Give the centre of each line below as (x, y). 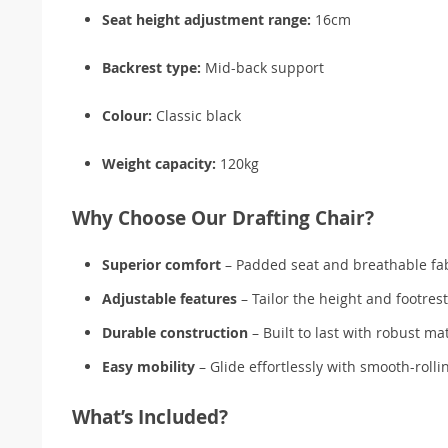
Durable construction (175, 332)
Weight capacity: (159, 163)
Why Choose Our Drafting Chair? (223, 217)
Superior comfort (161, 264)
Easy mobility (148, 366)
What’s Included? (150, 416)
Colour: (127, 115)
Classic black (196, 115)
